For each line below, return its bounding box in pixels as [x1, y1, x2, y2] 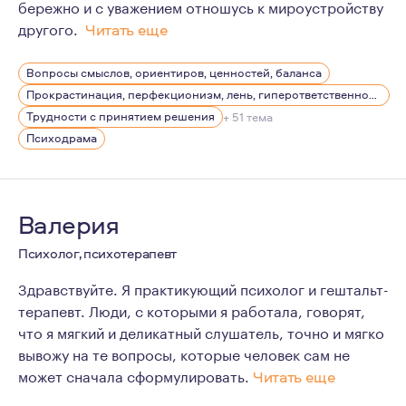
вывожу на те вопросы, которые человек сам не [18, 342, 350, 364]
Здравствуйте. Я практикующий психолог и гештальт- [18, 276, 389, 299]
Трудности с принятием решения [26, 108, 215, 124]
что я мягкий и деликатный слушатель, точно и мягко [18, 320, 384, 343]
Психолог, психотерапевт [18, 244, 178, 263]
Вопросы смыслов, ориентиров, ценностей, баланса [26, 64, 322, 81]
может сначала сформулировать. [18, 363, 253, 386]
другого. [18, 16, 85, 39]
